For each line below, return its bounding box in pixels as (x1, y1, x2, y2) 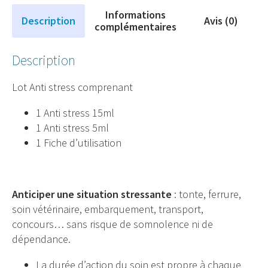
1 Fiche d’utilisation (36, 135, 121, 150)
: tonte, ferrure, (172, 187, 241, 201)
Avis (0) (204, 13, 238, 28)
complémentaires (95, 19, 176, 33)
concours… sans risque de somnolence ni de (12, 217, 213, 231)
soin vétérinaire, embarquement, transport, (12, 202, 203, 216)
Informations (105, 7, 166, 22)
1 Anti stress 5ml (36, 120, 109, 135)
